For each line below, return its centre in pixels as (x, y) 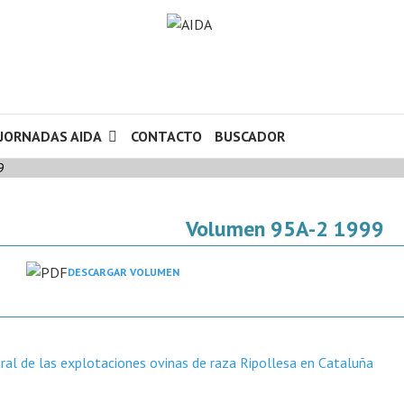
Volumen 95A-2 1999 (285, 229)
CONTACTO (166, 136)
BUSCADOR (250, 136)
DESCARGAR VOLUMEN (124, 272)
